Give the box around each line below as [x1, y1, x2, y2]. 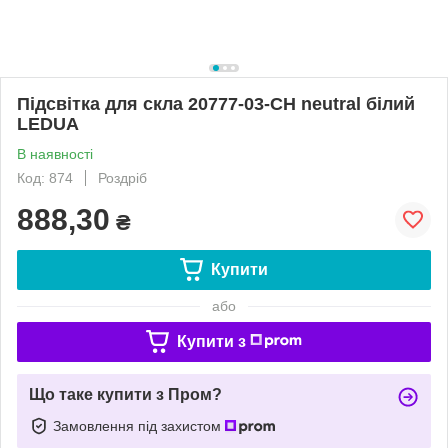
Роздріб [98, 169, 147, 186]
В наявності [17, 145, 93, 162]
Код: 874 [17, 169, 73, 186]
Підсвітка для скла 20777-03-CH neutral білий [17, 93, 415, 114]
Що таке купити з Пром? [29, 385, 222, 403]
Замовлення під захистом [53, 417, 225, 434]
